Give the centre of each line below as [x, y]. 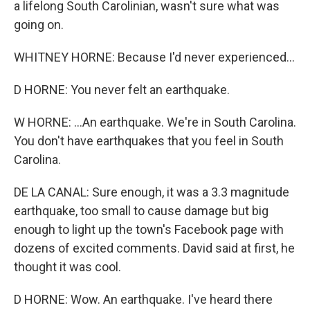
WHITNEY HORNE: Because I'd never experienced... [154, 57]
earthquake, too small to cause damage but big [141, 211]
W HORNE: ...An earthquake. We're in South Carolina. [155, 122]
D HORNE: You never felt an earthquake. [122, 90]
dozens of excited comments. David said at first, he [154, 248]
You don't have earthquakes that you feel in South [149, 141]
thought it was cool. [67, 267]
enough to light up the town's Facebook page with [149, 229]
